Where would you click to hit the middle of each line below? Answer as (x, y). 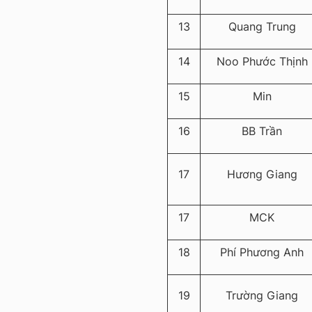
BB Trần (262, 131)
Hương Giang (262, 174)
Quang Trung (262, 27)
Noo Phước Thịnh (262, 62)
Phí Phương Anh (262, 252)
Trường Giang (262, 296)
